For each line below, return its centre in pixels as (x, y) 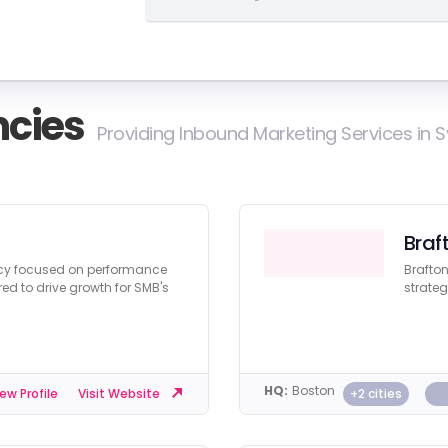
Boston (313, 390)
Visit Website (119, 393)
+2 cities (376, 393)
